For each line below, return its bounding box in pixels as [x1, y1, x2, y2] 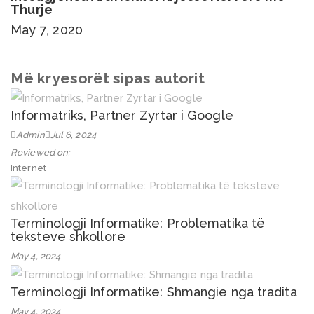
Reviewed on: [11, 147, 71, 158]
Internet [11, 163, 46, 174]
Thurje [11, 1, 53, 17]
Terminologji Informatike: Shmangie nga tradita [11, 284, 297, 299]
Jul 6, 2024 [50, 130, 96, 141]
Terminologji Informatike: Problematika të [11, 216, 266, 231]
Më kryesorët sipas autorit [11, 69, 205, 87]
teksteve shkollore [11, 229, 125, 245]
